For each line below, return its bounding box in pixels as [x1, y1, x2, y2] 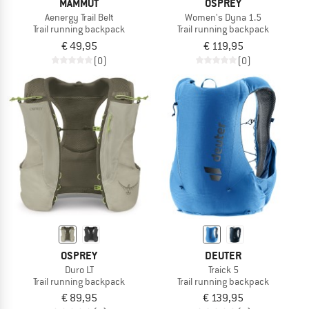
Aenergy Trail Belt [44, 10, 114, 23]
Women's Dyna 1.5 [185, 10, 261, 23]
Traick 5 [208, 263, 239, 276]
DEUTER [205, 248, 241, 263]
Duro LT [64, 263, 94, 276]
